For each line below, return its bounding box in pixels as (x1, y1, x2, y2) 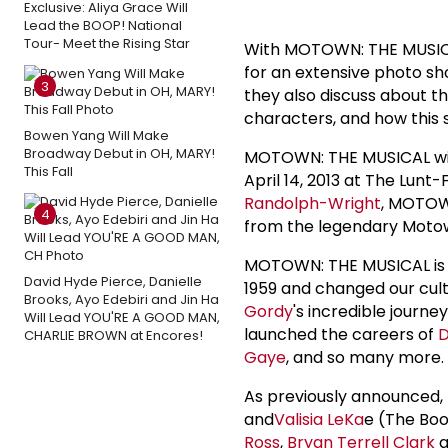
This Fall (24, 161, 73, 181)
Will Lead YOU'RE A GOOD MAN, (24, 307, 220, 327)
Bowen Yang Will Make (24, 125, 169, 145)
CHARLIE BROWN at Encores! (24, 325, 203, 345)
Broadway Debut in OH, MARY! (24, 143, 215, 163)
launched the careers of (244, 322, 438, 346)
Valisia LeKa (274, 407, 364, 431)
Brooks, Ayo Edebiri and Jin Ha (24, 289, 219, 309)
